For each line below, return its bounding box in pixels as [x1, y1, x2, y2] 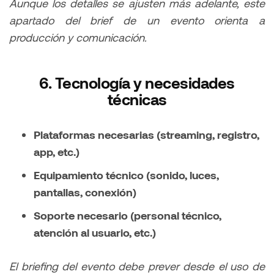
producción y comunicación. [9, 31, 147, 45]
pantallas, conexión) [34, 185, 136, 199]
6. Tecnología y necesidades [39, 73, 235, 92]
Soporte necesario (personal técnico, [34, 209, 221, 223]
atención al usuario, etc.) [34, 226, 156, 240]
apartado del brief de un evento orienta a [9, 13, 265, 28]
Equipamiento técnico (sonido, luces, [34, 168, 219, 182]
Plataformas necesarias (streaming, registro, [34, 128, 259, 142]
